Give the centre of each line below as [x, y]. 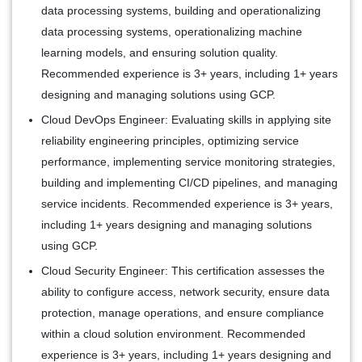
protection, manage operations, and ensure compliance [183, 312]
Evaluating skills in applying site [250, 119]
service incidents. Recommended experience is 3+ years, [187, 203]
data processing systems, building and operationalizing [181, 10]
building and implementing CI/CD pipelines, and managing [189, 182]
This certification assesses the [246, 270]
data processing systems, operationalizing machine [172, 31]
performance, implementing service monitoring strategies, [188, 161]
